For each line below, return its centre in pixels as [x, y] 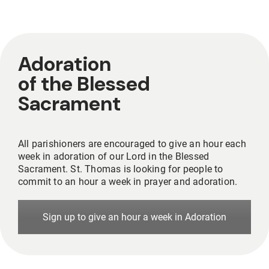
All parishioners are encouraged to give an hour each [132, 144]
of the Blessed [84, 84]
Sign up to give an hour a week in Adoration [134, 217]
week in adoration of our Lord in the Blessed [114, 157]
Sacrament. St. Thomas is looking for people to [121, 169]
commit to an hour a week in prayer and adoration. [128, 182]
